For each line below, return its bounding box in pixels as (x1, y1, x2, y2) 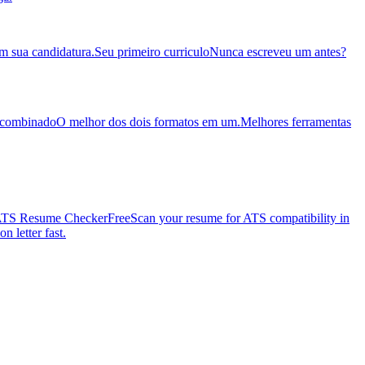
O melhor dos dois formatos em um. (56, 114, 240, 129)
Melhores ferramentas (240, 114, 351, 129)
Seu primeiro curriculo (95, 44, 209, 59)
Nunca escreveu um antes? (209, 44, 346, 59)
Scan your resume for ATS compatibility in (130, 210, 350, 225)
